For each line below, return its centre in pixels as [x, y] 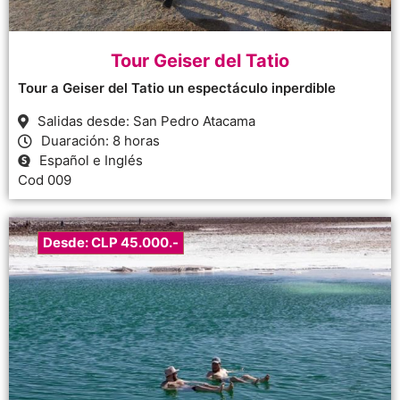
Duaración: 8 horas [100, 141]
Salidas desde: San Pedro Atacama [146, 121]
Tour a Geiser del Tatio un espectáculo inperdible [177, 88]
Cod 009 [45, 180]
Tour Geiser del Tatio [200, 61]
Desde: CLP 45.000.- [111, 243]
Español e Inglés [91, 161]
